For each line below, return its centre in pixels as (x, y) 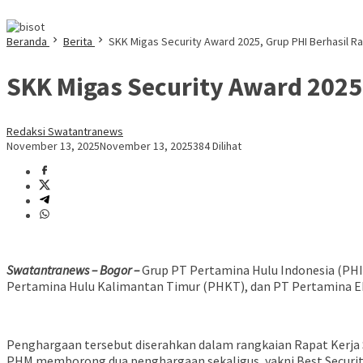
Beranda (27, 41)
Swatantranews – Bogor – (73, 270)
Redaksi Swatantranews (65, 132)
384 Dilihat (217, 146)
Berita (78, 41)
